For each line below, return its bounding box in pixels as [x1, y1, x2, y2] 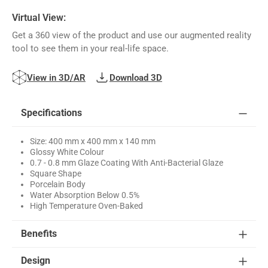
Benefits [21, 227, 57, 239]
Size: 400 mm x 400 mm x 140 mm [30, 136, 156, 146]
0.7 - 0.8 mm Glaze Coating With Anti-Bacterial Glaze [30, 157, 223, 167]
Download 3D [109, 72, 162, 83]
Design [21, 254, 50, 266]
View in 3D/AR [27, 72, 86, 83]
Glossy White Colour [30, 147, 104, 157]
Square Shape [30, 168, 81, 178]
